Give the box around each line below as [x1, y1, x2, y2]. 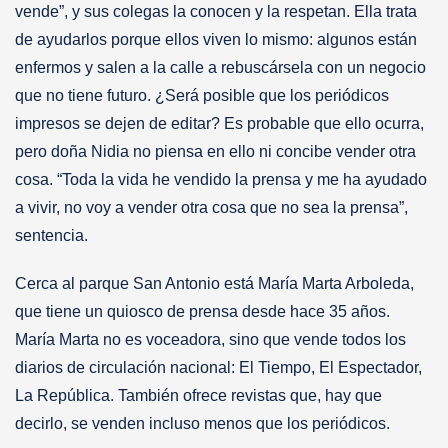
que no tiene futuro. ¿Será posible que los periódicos [15, 86, 389, 104]
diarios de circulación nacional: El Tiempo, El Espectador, [15, 358, 422, 376]
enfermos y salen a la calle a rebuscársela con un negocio [15, 58, 426, 76]
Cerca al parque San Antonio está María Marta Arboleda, [15, 274, 414, 292]
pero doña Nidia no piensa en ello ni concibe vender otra [15, 142, 416, 160]
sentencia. [15, 226, 88, 244]
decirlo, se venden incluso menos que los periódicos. [15, 414, 394, 432]
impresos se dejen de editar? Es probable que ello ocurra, [15, 114, 424, 132]
